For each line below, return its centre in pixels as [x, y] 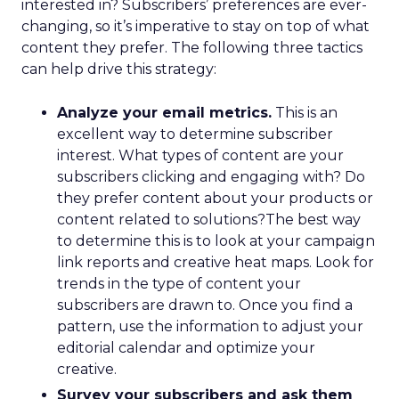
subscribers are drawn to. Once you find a [205, 305]
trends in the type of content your [179, 284]
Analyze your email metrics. [164, 113]
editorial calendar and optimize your [186, 348]
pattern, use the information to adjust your [210, 326]
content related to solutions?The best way [209, 220]
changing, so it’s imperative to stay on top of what [195, 26]
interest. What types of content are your [200, 155]
